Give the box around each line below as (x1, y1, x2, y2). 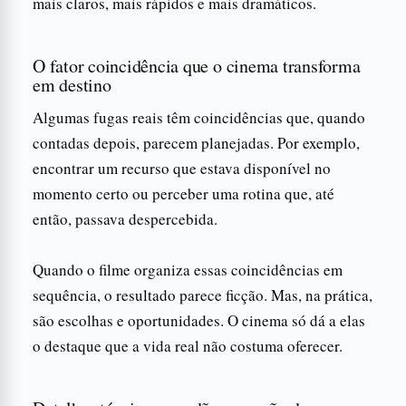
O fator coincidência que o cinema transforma (33, 53, 361, 78)
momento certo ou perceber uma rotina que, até (33, 182, 334, 204)
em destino (33, 72, 111, 97)
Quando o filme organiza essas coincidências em (33, 258, 343, 280)
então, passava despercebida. (33, 208, 217, 229)
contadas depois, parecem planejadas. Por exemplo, (33, 131, 360, 153)
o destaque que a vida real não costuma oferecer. (33, 334, 343, 356)
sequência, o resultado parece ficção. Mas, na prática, (33, 284, 372, 305)
